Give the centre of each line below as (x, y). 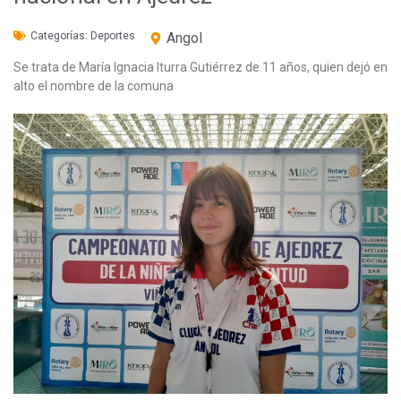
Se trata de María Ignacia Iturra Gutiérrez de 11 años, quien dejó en (200, 67)
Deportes (113, 35)
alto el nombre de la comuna (94, 85)
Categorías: (60, 35)
